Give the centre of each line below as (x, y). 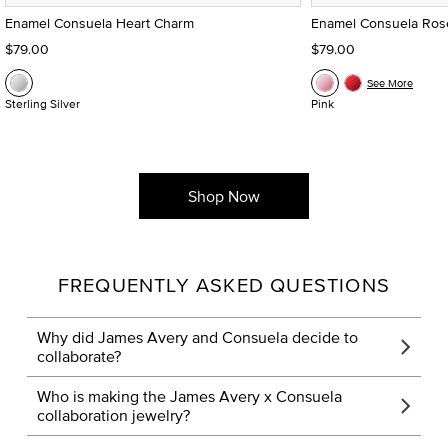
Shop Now (224, 195)
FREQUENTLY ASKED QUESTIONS (224, 284)
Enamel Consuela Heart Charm (99, 22)
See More (390, 82)
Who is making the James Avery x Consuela (189, 395)
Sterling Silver (42, 103)
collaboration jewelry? (113, 414)
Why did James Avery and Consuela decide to (197, 336)
